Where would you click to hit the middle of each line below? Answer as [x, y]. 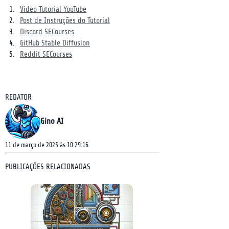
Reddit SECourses [46, 54]
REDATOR [18, 97]
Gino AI [52, 121]
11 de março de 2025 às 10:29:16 [47, 145]
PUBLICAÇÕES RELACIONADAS [48, 167]
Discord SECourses [47, 32]
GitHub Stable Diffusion [55, 43]
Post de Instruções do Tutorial [65, 21]
